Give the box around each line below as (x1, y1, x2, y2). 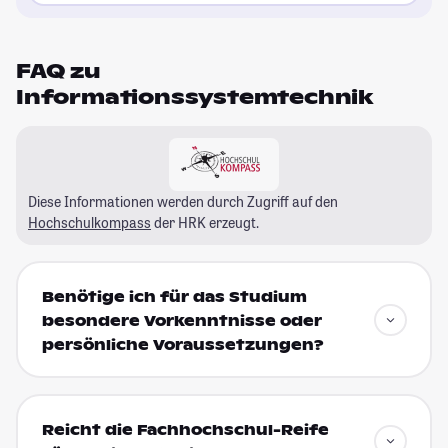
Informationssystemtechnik (16, 84, 373, 111)
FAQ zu (16, 58, 100, 85)
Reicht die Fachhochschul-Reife (41, 420, 329, 439)
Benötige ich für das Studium (41, 287, 307, 306)
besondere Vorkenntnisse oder (41, 311, 322, 330)
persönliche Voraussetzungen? (41, 335, 324, 354)
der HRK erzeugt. (151, 213, 259, 233)
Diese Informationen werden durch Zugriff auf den (28, 192, 338, 212)
